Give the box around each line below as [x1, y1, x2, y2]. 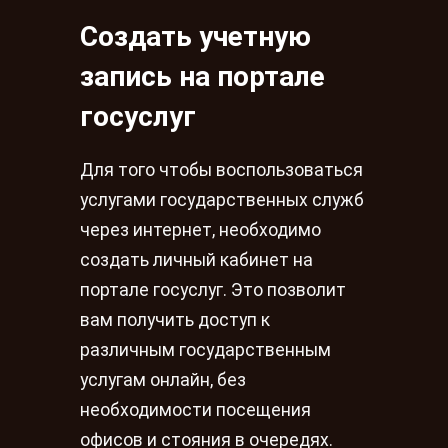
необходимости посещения [80, 400, 311, 421]
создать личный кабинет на [80, 250, 313, 271]
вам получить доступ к [80, 310, 270, 331]
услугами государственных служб [80, 190, 364, 211]
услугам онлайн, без [80, 370, 246, 391]
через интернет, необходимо [80, 220, 321, 241]
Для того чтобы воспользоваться [80, 160, 363, 181]
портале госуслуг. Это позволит [80, 280, 346, 301]
